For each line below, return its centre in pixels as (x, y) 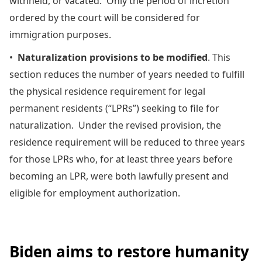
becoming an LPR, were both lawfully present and (119, 176)
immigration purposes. (60, 34)
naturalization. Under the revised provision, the (115, 125)
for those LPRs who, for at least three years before (121, 159)
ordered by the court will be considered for (105, 17)
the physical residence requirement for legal (107, 91)
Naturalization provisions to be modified (113, 57)
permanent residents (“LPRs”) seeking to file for (114, 108)
